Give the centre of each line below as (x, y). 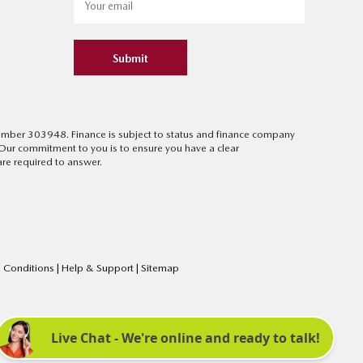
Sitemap (160, 268)
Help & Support (99, 268)
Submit (130, 59)
